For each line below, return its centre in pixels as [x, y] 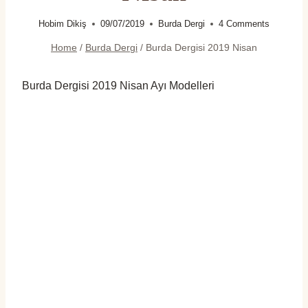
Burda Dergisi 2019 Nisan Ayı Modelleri [118, 85]
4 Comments [244, 24]
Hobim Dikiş [63, 24]
